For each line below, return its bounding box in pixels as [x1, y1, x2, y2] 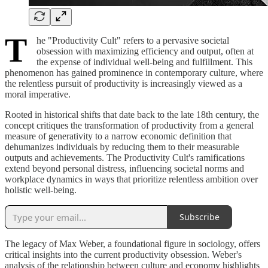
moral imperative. [5, 89, 71, 99]
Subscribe [179, 211, 220, 223]
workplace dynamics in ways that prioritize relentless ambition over [5, 173, 258, 184]
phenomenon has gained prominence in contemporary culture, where [5, 67, 263, 78]
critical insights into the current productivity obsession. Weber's [5, 249, 242, 260]
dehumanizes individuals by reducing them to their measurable [5, 141, 239, 152]
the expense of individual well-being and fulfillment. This [36, 56, 252, 67]
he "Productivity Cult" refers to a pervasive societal [36, 35, 229, 45]
